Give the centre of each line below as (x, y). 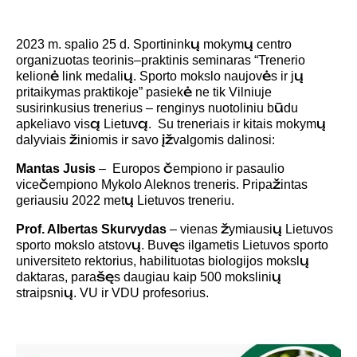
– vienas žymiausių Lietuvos (250, 229)
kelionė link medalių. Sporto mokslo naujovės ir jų (160, 76)
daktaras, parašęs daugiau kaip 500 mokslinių (149, 277)
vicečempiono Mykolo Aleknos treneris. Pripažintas (162, 184)
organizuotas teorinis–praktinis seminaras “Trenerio (161, 60)
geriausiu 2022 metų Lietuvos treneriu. (125, 200)
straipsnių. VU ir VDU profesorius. (112, 293)
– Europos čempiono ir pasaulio (190, 169)
